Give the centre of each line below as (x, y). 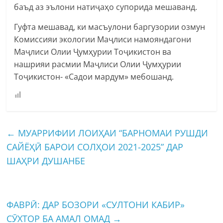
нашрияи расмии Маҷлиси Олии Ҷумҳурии (98, 64)
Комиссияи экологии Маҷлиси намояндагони (103, 39)
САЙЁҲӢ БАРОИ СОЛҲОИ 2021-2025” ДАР (95, 147)
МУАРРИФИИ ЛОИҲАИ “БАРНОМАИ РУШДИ (112, 133)
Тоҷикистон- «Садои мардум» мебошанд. (94, 76)
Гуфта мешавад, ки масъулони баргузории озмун (110, 27)
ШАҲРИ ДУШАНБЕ (46, 161)
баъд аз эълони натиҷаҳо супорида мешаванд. (106, 7)
